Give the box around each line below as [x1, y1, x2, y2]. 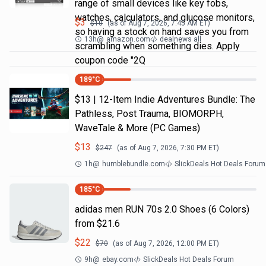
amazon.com [106, 35, 150, 43]
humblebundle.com [102, 160, 165, 168]
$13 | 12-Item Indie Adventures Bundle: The [75, 94, 255, 105]
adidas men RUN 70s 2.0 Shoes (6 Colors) [75, 204, 249, 215]
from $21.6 [75, 218, 120, 229]
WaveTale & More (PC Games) [75, 122, 200, 134]
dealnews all [160, 35, 201, 43]
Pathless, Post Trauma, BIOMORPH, [75, 108, 224, 119]
